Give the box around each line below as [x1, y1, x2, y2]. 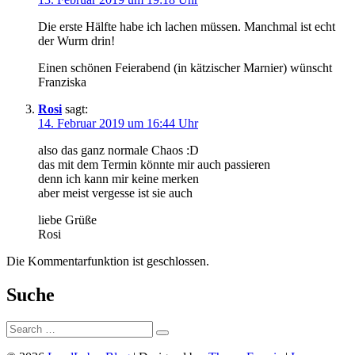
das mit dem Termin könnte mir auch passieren [38, 157, 270, 171]
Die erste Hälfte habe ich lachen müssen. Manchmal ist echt [38, 19, 335, 33]
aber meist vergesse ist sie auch [38, 185, 193, 200]
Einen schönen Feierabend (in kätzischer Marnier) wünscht [38, 60, 332, 74]
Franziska [38, 74, 86, 89]
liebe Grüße [38, 212, 97, 227]
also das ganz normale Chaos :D [38, 143, 199, 157]
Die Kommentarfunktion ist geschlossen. [6, 254, 209, 268]
